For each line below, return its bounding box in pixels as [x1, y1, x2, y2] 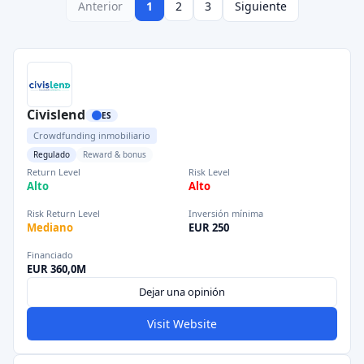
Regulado [33, 149, 70, 160]
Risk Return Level [27, 207, 100, 219]
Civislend [27, 106, 85, 123]
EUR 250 [188, 220, 229, 235]
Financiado [27, 249, 73, 261]
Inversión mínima [188, 207, 263, 219]
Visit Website [147, 316, 217, 331]
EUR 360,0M [27, 262, 86, 276]
